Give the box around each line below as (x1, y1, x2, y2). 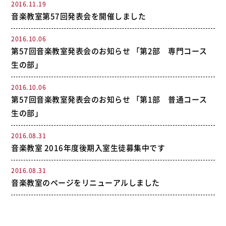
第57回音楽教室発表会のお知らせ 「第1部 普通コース (11, 94, 207, 105)
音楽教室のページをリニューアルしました (11, 177, 160, 188)
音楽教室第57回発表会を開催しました (11, 11, 146, 22)
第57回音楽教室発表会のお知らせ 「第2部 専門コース (11, 45, 207, 56)
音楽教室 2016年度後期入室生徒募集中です (11, 142, 165, 153)
